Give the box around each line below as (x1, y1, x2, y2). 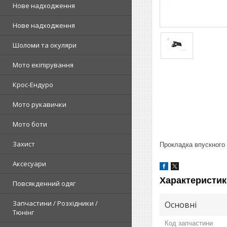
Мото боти (13, 119, 47, 129)
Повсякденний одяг (13, 178, 75, 188)
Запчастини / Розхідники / (13, 198, 98, 208)
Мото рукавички (13, 99, 66, 109)
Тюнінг (13, 207, 34, 217)
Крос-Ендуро (13, 80, 53, 89)
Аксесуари (13, 159, 46, 168)
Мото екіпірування (13, 60, 73, 69)
